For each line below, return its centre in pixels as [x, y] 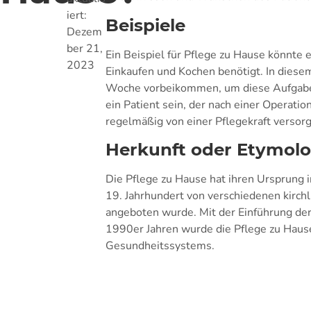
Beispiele [146, 25]
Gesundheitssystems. [160, 246]
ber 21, [84, 48]
